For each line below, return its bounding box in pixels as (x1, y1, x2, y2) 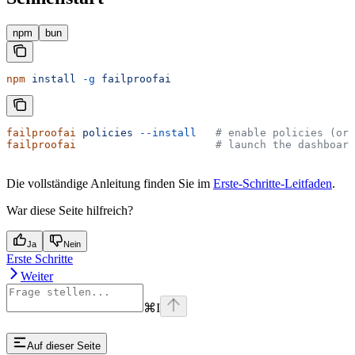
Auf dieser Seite (27, 339, 101, 352)
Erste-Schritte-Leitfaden (213, 177, 332, 191)
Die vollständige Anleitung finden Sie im (6, 177, 213, 191)
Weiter (21, 269, 53, 284)
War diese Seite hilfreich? (6, 204, 133, 218)
